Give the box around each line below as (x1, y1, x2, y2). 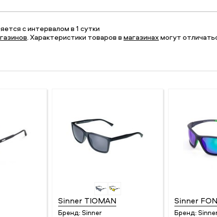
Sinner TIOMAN (58, 195, 116, 206)
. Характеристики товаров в (27, 32, 124, 42)
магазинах (124, 32, 159, 42)
